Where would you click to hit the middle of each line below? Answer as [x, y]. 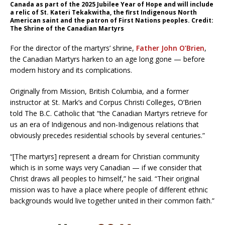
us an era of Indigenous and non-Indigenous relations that [104, 125]
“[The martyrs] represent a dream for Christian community [105, 157]
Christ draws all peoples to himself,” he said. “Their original [105, 179]
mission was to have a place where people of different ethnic [109, 190]
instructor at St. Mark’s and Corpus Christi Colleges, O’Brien [106, 102]
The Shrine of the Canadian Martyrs [67, 29]
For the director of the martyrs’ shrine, [73, 48]
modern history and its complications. [71, 70]
